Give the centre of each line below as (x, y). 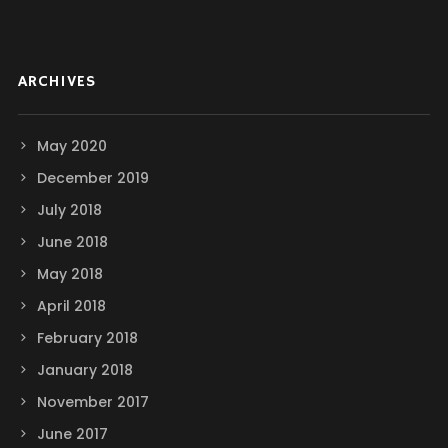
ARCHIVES (56, 82)
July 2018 (69, 210)
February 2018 (87, 338)
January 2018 (84, 370)
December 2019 (92, 178)
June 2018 (72, 242)
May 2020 (71, 146)
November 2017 (92, 402)
